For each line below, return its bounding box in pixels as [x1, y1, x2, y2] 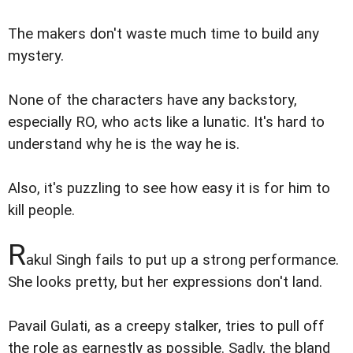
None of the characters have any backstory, [8, 91, 297, 109]
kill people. [8, 201, 75, 219]
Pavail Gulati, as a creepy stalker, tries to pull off [8, 318, 325, 336]
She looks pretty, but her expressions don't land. [8, 273, 322, 291]
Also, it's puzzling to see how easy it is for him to [8, 179, 330, 197]
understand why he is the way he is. [8, 135, 240, 153]
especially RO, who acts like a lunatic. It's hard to [8, 113, 325, 131]
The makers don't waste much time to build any [8, 24, 319, 43]
